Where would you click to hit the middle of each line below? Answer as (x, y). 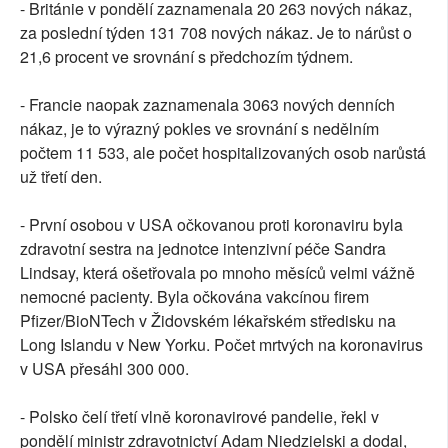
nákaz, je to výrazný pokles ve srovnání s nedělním (199, 129)
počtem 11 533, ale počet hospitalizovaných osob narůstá (223, 153)
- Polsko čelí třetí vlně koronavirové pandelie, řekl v (199, 417)
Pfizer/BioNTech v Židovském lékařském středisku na (208, 321)
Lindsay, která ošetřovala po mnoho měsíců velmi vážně (217, 273)
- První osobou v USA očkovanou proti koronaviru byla (211, 225)
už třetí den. (61, 177)
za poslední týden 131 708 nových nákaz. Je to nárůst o (216, 33)
